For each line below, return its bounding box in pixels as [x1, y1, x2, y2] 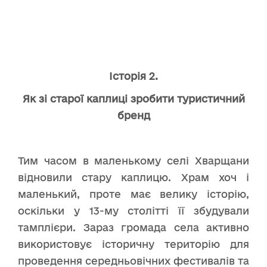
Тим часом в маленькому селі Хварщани [18, 155, 249, 167]
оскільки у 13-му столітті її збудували [18, 205, 249, 217]
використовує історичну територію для [18, 238, 249, 250]
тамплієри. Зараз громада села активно [18, 222, 249, 234]
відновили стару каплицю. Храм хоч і [18, 172, 249, 184]
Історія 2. [109, 70, 158, 82]
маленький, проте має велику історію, [18, 188, 249, 200]
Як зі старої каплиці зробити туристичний [22, 93, 245, 105]
